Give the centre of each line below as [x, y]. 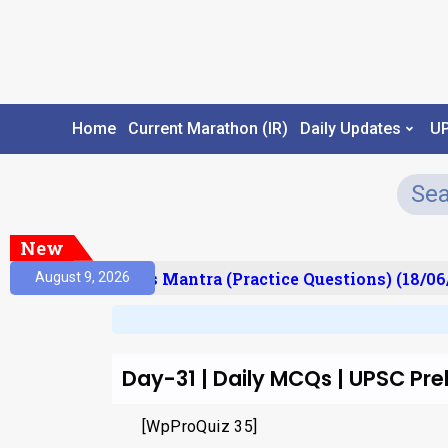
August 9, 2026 [82, 277]
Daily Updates [350, 129]
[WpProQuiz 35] [200, 426]
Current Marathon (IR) [207, 129]
